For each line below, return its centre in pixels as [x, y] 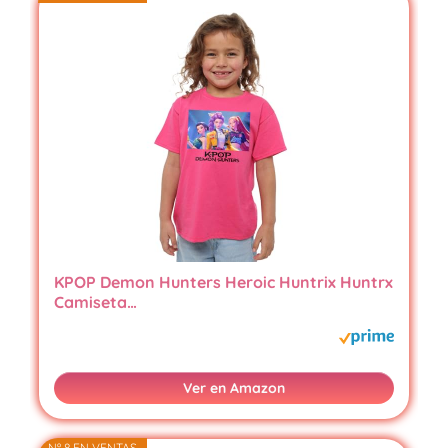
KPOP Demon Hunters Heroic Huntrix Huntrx [223, 282]
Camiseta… [95, 302]
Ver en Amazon [234, 388]
